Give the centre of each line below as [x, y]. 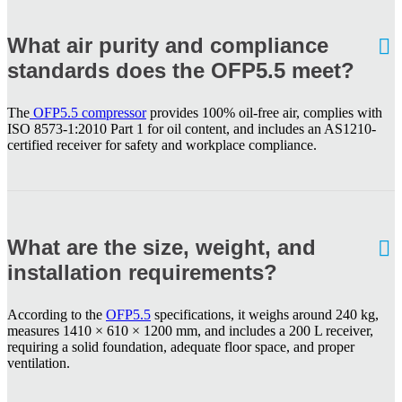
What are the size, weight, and [162, 247]
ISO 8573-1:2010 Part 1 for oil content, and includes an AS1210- [192, 128]
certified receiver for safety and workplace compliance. [162, 144]
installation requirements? [142, 272]
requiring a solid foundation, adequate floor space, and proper [181, 346]
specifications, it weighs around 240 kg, [265, 314]
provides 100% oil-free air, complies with [264, 112]
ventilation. [39, 363]
